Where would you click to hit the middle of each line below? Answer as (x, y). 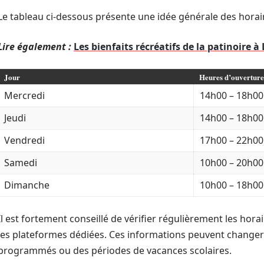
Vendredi (24, 140)
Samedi (21, 163)
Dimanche (27, 185)
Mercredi (24, 95)
